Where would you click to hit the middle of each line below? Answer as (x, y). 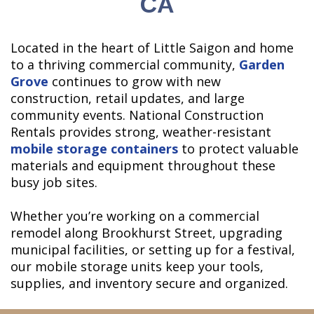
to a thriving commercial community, (125, 65)
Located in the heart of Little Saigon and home (152, 48)
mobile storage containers (94, 149)
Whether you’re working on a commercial (135, 216)
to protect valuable (238, 149)
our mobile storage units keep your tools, (137, 267)
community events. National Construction (137, 115)
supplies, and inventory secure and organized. (149, 284)
